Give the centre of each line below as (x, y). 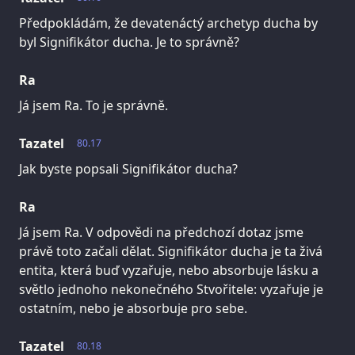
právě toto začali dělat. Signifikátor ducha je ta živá (171, 251)
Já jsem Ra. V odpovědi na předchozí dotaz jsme (161, 232)
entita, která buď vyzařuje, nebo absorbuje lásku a (169, 270)
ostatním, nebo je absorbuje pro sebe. (133, 308)
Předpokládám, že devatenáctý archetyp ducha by (168, 23)
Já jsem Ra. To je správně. (94, 105)
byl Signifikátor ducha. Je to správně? (129, 42)
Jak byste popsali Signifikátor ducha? (128, 168)
